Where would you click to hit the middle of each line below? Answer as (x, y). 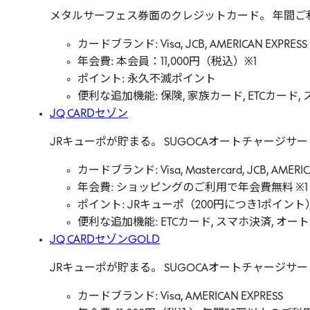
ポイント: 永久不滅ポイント (147, 80)
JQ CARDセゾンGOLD (105, 240)
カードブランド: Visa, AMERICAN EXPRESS (180, 297)
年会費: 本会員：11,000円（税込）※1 (167, 62)
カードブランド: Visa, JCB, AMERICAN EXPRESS (192, 45)
